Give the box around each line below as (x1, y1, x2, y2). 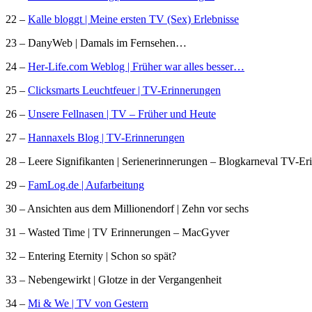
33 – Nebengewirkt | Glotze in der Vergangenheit (6, 273, 221, 286)
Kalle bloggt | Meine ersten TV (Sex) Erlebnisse (28, 13, 239, 25)
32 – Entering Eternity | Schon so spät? (6, 249, 176, 262)
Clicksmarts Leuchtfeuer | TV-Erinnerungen (28, 84, 221, 96)
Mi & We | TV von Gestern (28, 297, 148, 309)
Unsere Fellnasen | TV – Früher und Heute (28, 107, 216, 120)
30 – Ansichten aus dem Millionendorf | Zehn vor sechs (6, 202, 249, 214)
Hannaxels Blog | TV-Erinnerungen (28, 131, 185, 143)
